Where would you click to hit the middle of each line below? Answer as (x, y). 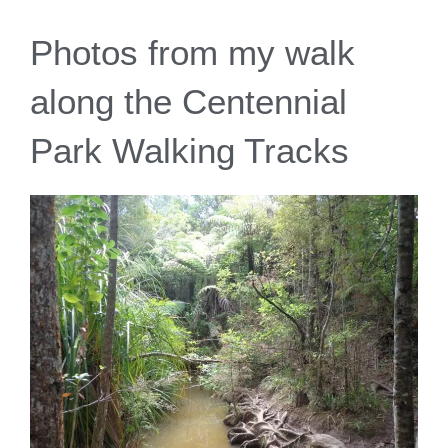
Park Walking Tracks (189, 150)
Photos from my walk (192, 52)
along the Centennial (188, 101)
